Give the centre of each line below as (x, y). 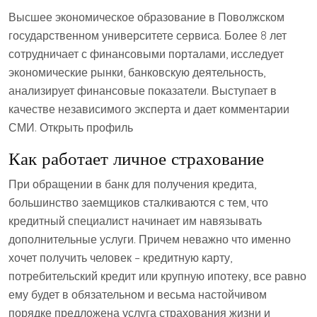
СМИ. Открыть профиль (71, 128)
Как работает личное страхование (136, 158)
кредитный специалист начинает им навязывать (135, 221)
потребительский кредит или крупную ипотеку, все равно (157, 276)
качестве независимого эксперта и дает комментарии (149, 109)
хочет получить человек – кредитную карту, (120, 258)
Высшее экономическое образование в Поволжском (146, 17)
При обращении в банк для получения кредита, (132, 184)
